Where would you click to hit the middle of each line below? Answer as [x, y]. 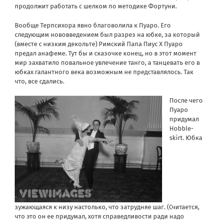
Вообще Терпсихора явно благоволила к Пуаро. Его [93, 25]
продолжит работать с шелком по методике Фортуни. [96, 6]
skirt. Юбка [186, 137]
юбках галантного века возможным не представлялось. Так [104, 72]
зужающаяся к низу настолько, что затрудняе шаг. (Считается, [107, 207]
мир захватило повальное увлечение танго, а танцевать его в [107, 62]
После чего [186, 100]
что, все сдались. [40, 81]
